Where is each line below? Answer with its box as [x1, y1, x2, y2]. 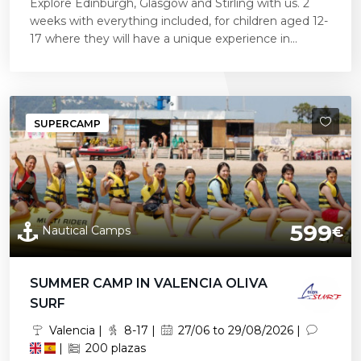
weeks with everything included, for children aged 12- [30, 14, 328, 28]
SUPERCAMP [34, 118, 101, 130]
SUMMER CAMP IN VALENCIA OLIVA [30, 276, 268, 291]
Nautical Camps [42, 222, 131, 238]
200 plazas [81, 341, 146, 355]
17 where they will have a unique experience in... [30, 31, 297, 46]
